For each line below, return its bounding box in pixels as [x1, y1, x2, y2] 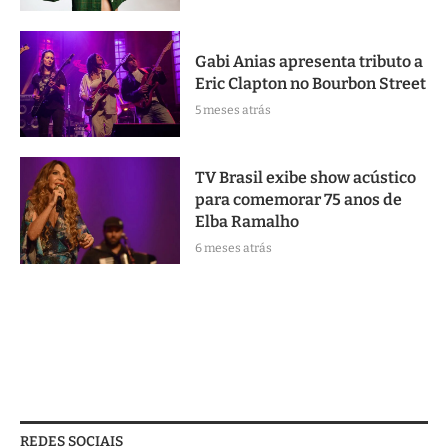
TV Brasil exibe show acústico [195, 167, 416, 187]
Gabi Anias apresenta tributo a [195, 51, 423, 71]
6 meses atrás [195, 240, 272, 255]
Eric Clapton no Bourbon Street [195, 73, 426, 93]
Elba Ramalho [195, 211, 299, 231]
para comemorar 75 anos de [195, 189, 402, 209]
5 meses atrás [195, 102, 271, 117]
